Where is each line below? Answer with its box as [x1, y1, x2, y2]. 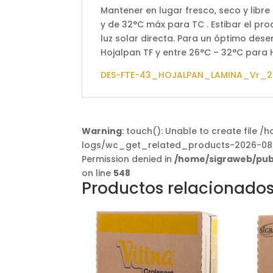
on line [82, 167, 114, 180]
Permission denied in [82, 153, 175, 166]
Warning [82, 125, 122, 138]
